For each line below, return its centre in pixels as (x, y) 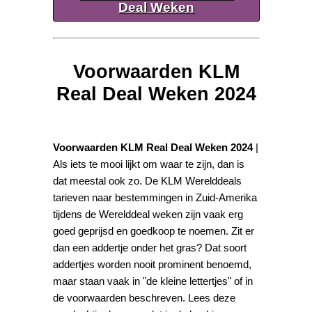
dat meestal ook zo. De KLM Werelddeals (148, 180)
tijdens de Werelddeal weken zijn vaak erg (148, 214)
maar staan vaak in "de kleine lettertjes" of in (153, 281)
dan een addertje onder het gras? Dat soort (150, 247)
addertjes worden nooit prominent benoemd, (153, 264)
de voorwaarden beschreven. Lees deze (145, 297)
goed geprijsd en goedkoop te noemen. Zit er (154, 231)
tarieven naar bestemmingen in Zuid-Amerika (155, 197)
